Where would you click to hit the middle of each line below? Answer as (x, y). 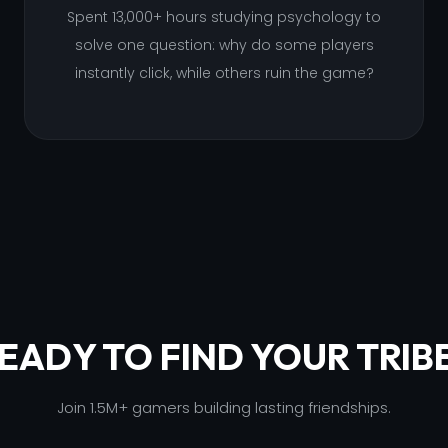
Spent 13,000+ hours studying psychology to (224, 17)
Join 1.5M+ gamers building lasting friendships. (224, 407)
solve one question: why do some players (224, 45)
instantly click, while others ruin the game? (224, 73)
